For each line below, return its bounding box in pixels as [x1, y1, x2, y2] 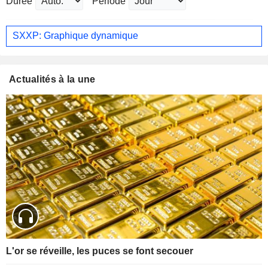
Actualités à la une [9, 74, 96, 84]
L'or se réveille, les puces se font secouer [6, 245, 193, 256]
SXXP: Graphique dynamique [13, 31, 138, 41]
